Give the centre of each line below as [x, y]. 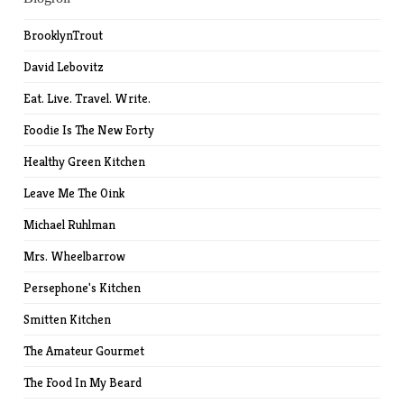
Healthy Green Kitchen [85, 162]
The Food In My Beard [83, 383]
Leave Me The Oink [74, 193]
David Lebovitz [64, 67]
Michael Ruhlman [70, 225]
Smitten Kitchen [68, 320]
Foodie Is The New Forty [89, 130]
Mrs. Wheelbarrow [75, 257]
